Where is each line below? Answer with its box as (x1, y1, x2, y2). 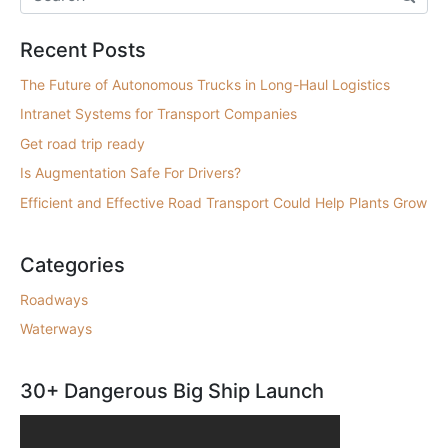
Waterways (20, 319, 92, 337)
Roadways (20, 290, 88, 308)
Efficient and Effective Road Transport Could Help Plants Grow (20, 193, 427, 211)
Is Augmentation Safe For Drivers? (20, 164, 241, 182)
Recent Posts (20, 38, 146, 62)
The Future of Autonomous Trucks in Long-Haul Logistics (20, 76, 390, 93)
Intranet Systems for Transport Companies (20, 105, 297, 123)
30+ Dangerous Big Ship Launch (20, 378, 324, 403)
